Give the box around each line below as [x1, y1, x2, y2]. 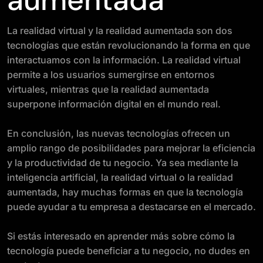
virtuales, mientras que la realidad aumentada [7, 83, 209, 95]
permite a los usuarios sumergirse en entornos [7, 69, 215, 80]
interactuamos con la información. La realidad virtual [7, 54, 241, 66]
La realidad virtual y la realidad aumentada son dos [7, 25, 232, 36]
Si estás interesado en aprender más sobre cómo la [7, 230, 235, 242]
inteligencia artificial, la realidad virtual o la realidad [7, 171, 233, 183]
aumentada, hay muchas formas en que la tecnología [7, 186, 243, 198]
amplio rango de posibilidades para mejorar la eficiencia [7, 142, 255, 154]
